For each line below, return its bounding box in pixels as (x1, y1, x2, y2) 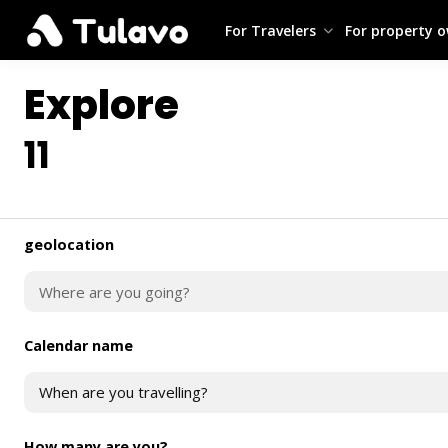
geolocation (24, 235, 114, 255)
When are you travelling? (39, 382, 208, 403)
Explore (24, 77, 179, 133)
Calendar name (24, 336, 133, 356)
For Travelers (225, 20, 317, 40)
